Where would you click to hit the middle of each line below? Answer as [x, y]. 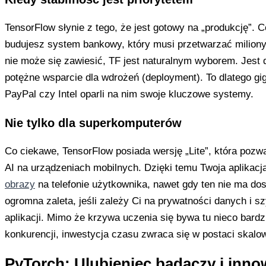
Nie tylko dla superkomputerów [93, 123]
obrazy [20, 184]
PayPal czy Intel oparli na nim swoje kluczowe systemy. [129, 94]
